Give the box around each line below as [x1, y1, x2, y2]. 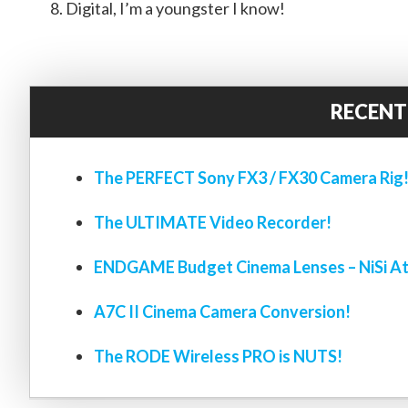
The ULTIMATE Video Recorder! [94, 212, 331, 233]
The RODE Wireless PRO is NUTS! [94, 346, 342, 367]
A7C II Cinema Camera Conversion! [94, 301, 351, 322]
